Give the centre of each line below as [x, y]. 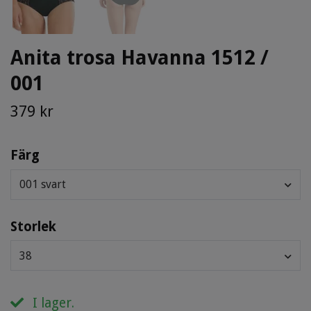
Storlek [33, 226]
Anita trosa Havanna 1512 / [140, 58]
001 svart [43, 185]
